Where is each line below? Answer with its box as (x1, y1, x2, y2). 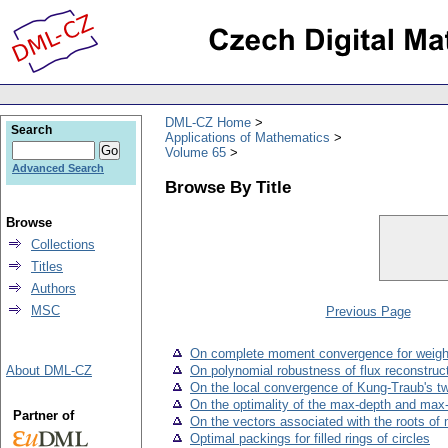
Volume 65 (165, 144, 226, 160)
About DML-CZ (6, 363, 92, 378)
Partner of (12, 408, 74, 423)
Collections (31, 237, 95, 252)
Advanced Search (12, 162, 104, 174)
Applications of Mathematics (165, 129, 330, 145)
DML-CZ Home (165, 114, 251, 130)
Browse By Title (165, 176, 291, 197)
